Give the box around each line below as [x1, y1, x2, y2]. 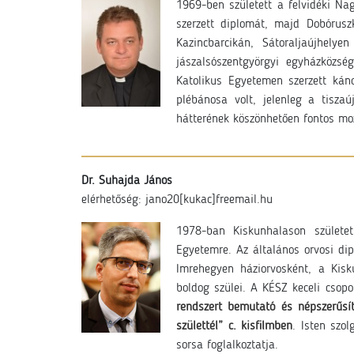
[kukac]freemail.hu [179, 194, 273, 206]
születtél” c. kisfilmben [176, 320, 293, 333]
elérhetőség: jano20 [81, 194, 179, 206]
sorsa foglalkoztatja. [176, 339, 278, 352]
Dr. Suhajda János [81, 175, 172, 187]
